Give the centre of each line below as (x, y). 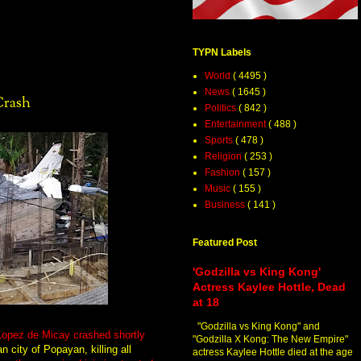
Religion (224, 157)
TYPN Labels (222, 53)
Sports (220, 141)
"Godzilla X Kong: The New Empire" (270, 340)
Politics (222, 108)
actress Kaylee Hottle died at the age (273, 353)
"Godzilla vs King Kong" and (256, 327)
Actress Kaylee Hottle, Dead (269, 287)
